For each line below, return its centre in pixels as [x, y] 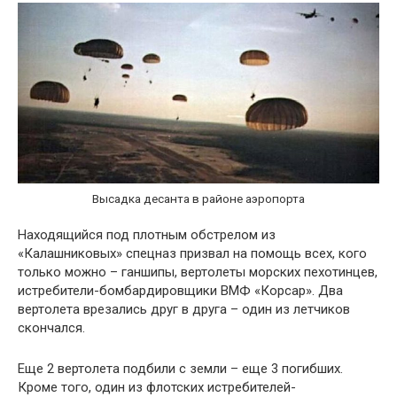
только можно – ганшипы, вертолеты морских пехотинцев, [198, 272]
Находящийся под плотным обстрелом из [147, 235]
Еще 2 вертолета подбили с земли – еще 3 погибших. [180, 369]
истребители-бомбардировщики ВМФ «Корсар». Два [180, 291]
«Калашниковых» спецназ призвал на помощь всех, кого [192, 254]
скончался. [51, 328]
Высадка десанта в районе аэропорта [198, 198]
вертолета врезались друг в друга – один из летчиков [184, 310]
